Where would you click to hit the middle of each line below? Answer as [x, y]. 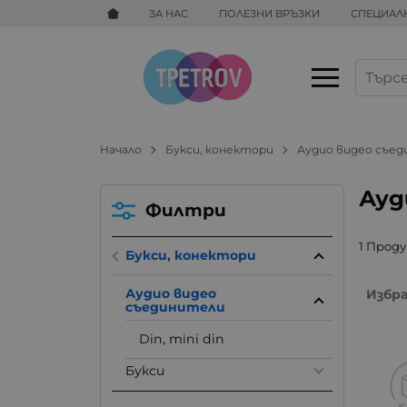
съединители [175, 308]
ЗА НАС [169, 13]
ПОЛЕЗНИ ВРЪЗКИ [270, 13]
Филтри [186, 210]
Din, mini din [181, 339]
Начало [121, 149]
